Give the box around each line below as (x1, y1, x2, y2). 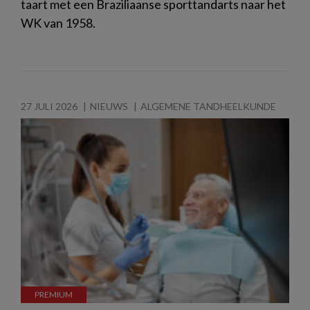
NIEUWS (90, 100, 128, 112)
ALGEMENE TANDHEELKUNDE (140, 100, 276, 112)
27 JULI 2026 (21, 100, 77, 112)
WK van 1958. (21, 15, 95, 30)
